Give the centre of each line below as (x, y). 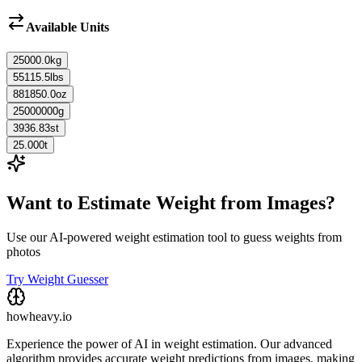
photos (23, 251)
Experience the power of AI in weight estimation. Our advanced (169, 343)
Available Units (67, 27)
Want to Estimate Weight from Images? (171, 202)
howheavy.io (39, 316)
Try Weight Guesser (57, 279)
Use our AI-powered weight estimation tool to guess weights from (174, 237)
